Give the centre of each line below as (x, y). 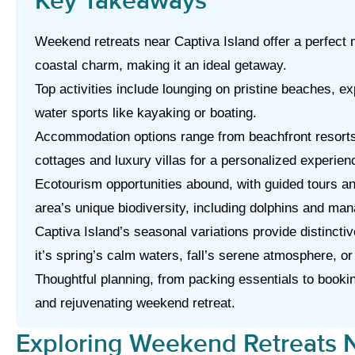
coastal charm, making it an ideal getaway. (161, 65)
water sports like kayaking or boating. (146, 113)
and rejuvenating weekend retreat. (135, 303)
